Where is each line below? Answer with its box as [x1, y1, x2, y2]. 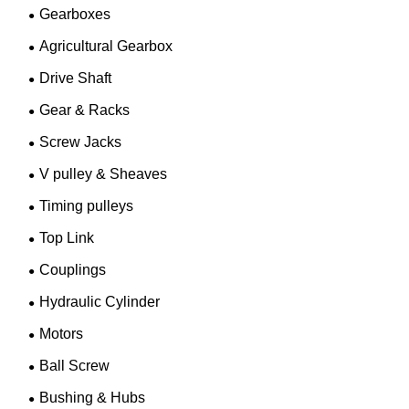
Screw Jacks [39, 134, 122, 151]
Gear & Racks [39, 102, 131, 119]
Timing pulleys [39, 198, 134, 215]
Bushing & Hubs [39, 390, 146, 406]
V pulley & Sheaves [39, 166, 168, 183]
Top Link [39, 230, 95, 246]
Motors [39, 326, 84, 342]
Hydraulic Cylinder [39, 294, 161, 310]
